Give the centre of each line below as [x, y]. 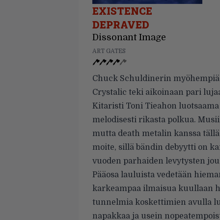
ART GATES [109, 51]
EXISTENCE [122, 11]
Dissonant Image [129, 37]
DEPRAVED [121, 25]
